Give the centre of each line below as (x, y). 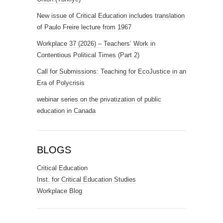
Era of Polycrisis (61, 83)
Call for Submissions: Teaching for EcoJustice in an (111, 71)
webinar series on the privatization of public (99, 99)
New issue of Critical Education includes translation (111, 16)
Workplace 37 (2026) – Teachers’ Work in (96, 44)
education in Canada (66, 111)
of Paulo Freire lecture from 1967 (84, 27)
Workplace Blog (59, 191)
